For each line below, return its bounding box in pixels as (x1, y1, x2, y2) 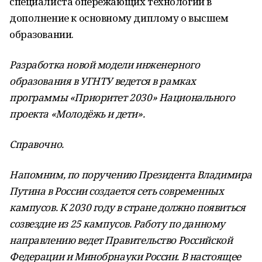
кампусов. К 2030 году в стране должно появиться (9, 201, 246, 214)
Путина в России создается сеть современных (9, 184, 224, 198)
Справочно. (9, 137, 64, 151)
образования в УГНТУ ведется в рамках (9, 74, 196, 88)
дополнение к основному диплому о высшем (9, 11, 229, 25)
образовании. (9, 27, 74, 41)
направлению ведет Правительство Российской (9, 233, 233, 247)
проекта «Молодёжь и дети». (9, 107, 145, 120)
